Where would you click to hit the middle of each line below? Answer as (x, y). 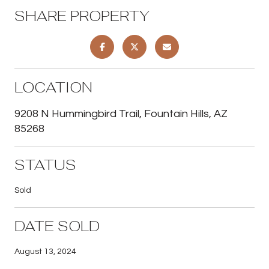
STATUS (45, 165)
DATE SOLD (57, 226)
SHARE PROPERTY (82, 16)
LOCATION (53, 87)
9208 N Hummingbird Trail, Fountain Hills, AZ (121, 113)
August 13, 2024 (45, 251)
